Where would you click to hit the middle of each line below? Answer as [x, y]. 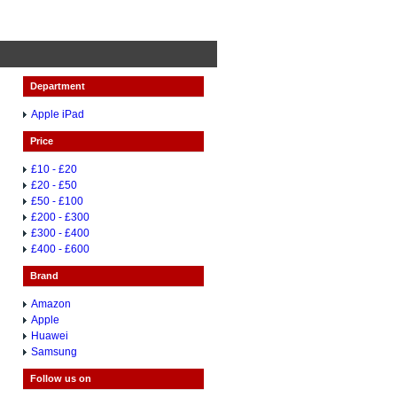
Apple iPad [58, 114]
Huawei [50, 336]
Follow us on [60, 378]
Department [57, 86]
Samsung [54, 352]
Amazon [51, 304]
